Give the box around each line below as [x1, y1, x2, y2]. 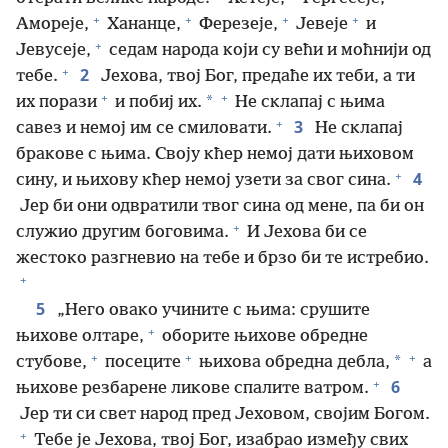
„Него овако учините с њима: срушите [53, 301, 370, 320]
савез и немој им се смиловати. [16, 119, 272, 138]
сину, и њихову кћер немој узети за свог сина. [16, 171, 391, 190]
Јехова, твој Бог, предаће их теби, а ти [97, 67, 415, 86]
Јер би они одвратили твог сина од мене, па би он [16, 197, 424, 216]
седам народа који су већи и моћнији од [105, 41, 431, 60]
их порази [16, 93, 97, 112]
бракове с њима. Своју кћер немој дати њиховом [16, 145, 414, 164]
